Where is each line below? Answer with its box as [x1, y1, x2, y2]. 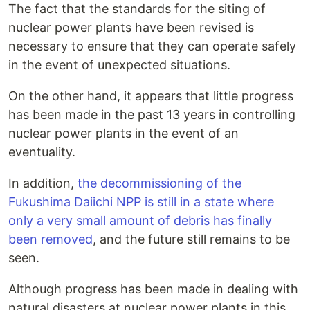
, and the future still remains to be [93, 232, 290, 246]
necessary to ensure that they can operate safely [8, 39, 296, 53]
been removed [8, 232, 93, 246]
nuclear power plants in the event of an [8, 126, 239, 140]
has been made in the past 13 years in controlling [8, 107, 295, 122]
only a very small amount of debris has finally [8, 213, 272, 228]
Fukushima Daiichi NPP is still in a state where [8, 194, 274, 209]
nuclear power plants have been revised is [8, 20, 254, 35]
